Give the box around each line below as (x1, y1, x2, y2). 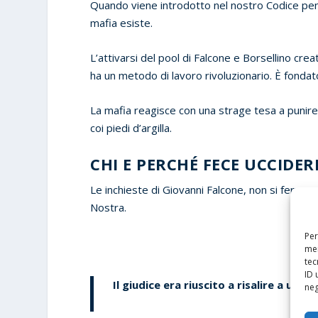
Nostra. (90, 199, 127, 214)
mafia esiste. (90, 15, 156, 30)
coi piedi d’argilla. (90, 120, 175, 135)
